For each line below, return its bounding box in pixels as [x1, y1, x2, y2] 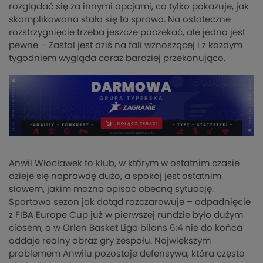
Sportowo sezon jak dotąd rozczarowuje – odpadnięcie [9, 197, 251, 207]
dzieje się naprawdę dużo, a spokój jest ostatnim [9, 171, 221, 181]
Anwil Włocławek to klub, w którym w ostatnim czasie [9, 159, 240, 168]
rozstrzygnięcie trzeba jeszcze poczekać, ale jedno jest [9, 28, 245, 38]
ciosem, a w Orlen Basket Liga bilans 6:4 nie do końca [9, 223, 242, 232]
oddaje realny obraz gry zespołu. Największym [9, 236, 211, 245]
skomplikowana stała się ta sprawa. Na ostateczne [9, 15, 231, 25]
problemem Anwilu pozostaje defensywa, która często [9, 249, 245, 258]
